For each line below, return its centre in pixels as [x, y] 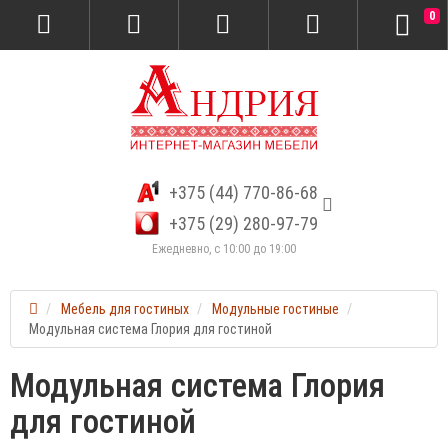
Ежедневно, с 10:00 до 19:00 [224, 249]
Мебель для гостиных [125, 309]
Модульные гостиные [275, 309]
